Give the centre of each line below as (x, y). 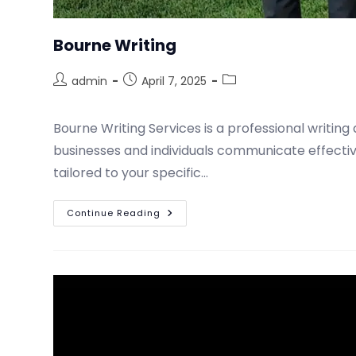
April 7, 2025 (174, 81)
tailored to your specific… (131, 172)
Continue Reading (114, 213)
